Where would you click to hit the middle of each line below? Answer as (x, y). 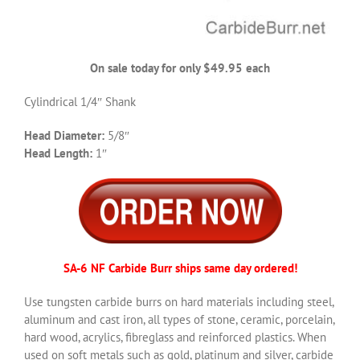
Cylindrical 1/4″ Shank (80, 102)
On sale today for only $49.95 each (180, 68)
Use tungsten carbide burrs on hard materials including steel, (179, 302)
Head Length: (58, 153)
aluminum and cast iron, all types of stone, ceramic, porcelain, (179, 320)
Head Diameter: (64, 136)
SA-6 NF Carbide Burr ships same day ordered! (180, 268)
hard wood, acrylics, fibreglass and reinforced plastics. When (175, 337)
